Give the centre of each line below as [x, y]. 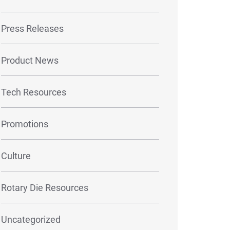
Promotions [25, 124]
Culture [16, 156]
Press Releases [32, 28]
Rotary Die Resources [45, 187]
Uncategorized [31, 219]
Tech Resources [34, 92]
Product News [30, 60]
